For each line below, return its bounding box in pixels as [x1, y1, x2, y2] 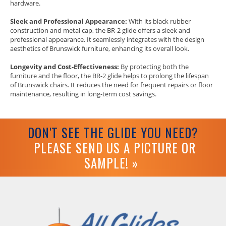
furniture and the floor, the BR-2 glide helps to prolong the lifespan [10, 71, 209, 81]
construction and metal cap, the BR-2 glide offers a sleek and [10, 26, 190, 35]
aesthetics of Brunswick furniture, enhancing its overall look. [10, 44, 189, 53]
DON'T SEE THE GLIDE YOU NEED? [28, 123, 198, 142]
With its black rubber [127, 17, 191, 26]
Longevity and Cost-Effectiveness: [10, 62, 119, 72]
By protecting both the [119, 62, 189, 72]
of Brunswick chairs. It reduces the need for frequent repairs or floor [10, 80, 213, 90]
